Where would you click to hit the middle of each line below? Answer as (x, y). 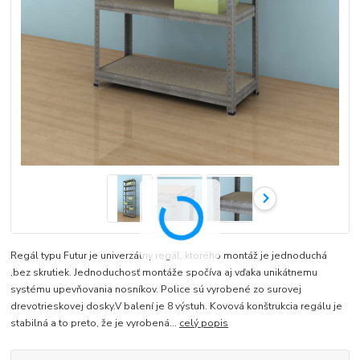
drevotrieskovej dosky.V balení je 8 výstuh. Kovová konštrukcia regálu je (177, 307)
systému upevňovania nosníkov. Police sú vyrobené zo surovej (156, 290)
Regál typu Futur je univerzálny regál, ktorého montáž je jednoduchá (169, 256)
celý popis (204, 323)
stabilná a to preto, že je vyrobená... (95, 323)
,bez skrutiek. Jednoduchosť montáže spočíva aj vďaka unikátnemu (164, 273)
